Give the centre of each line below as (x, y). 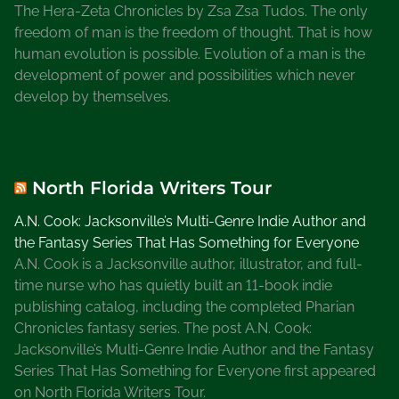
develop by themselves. (93, 97)
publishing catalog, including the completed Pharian (184, 307)
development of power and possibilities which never (185, 76)
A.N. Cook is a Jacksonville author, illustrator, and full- (188, 265)
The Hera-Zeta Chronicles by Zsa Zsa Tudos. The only (191, 12)
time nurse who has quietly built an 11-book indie (173, 286)
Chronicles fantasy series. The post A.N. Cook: (163, 329)
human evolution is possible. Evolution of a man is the (190, 54)
